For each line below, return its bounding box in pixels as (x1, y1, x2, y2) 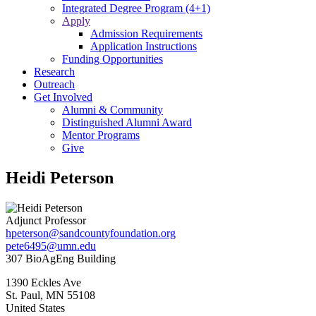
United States (6, 301, 65, 314)
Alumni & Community (62, 104, 163, 116)
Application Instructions (90, 40, 197, 52)
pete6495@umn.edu (6, 239, 96, 252)
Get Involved (34, 91, 92, 103)
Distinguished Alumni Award (62, 116, 192, 128)
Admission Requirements (90, 28, 202, 39)
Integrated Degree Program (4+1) (62, 2, 210, 14)
